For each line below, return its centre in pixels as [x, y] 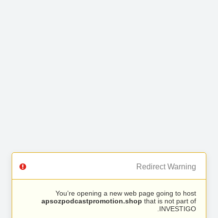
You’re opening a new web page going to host [126, 193]
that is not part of [169, 201]
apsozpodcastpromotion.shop [92, 201]
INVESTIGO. [178, 209]
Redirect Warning [166, 167]
